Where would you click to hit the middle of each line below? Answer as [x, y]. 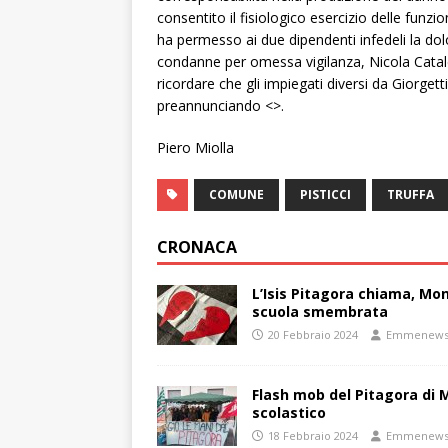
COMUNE [236, 195]
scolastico [289, 413]
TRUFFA [410, 195]
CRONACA [197, 247]
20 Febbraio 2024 [313, 335]
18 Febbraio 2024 [313, 436]
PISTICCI [325, 195]
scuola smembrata [320, 312]
